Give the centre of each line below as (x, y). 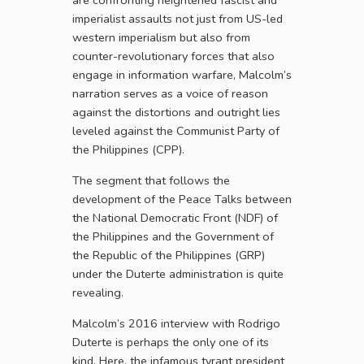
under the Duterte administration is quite (178, 274)
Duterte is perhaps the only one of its (171, 342)
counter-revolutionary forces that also (173, 56)
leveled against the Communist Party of (176, 131)
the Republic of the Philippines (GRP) (169, 256)
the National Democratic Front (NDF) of (175, 218)
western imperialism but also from (161, 38)
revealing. (98, 293)
